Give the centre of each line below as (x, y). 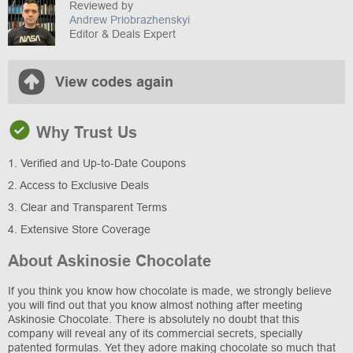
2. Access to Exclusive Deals (78, 185)
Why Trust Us (84, 132)
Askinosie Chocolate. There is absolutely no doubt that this (154, 319)
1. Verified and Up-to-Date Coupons (97, 163)
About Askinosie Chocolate (110, 260)
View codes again (114, 82)
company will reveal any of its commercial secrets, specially (155, 333)
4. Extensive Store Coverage (79, 229)
